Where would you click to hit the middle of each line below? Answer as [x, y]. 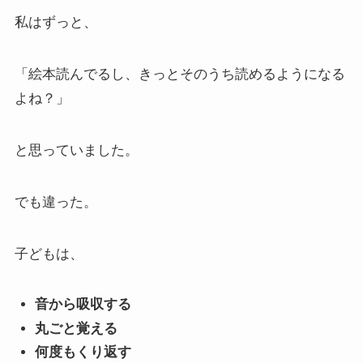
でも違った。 [56, 203]
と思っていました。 [76, 151]
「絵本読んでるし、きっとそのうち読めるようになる [179, 75]
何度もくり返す [83, 352]
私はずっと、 [56, 23]
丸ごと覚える [77, 328]
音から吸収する [83, 305]
